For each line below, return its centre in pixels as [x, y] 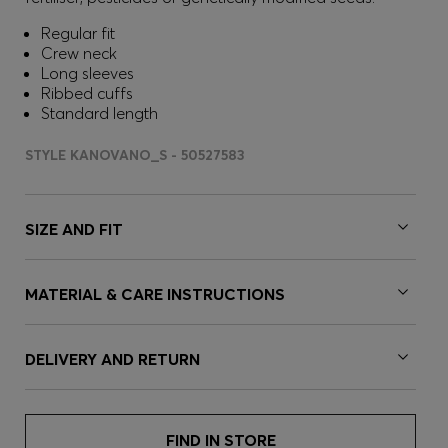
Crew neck [79, 53]
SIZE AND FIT [74, 229]
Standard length [99, 113]
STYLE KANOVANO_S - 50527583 [134, 155]
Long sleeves [87, 73]
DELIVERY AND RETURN [112, 359]
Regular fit [78, 33]
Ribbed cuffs [87, 93]
